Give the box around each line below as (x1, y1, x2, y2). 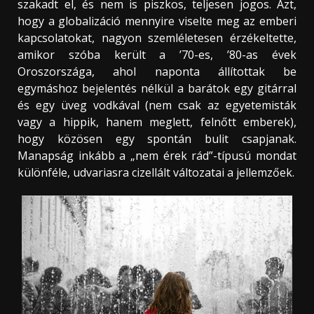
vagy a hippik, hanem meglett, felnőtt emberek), (18, 114, 296, 130)
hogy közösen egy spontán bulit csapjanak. (18, 131, 296, 147)
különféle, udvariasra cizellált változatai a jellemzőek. (18, 165, 294, 181)
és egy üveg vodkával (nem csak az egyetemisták (18, 97, 296, 114)
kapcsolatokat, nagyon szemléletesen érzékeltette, (18, 30, 296, 46)
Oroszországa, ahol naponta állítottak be (18, 64, 296, 80)
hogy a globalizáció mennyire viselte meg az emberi (18, 13, 296, 29)
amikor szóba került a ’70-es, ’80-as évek (18, 47, 296, 63)
